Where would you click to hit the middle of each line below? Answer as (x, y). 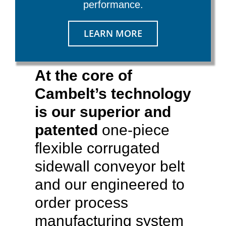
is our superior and (103, 112)
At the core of (83, 75)
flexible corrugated (97, 148)
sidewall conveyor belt (109, 166)
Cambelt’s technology (113, 94)
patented (66, 130)
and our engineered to (109, 184)
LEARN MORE (113, 33)
